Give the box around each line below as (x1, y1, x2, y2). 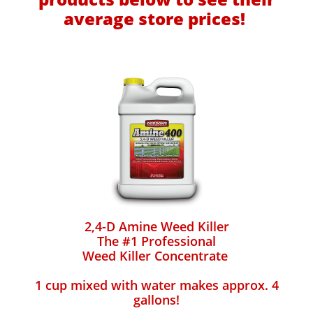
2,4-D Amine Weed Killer (84, 218, 229, 235)
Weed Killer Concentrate (82, 247, 231, 264)
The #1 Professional (97, 233, 216, 249)
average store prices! (64, 7, 249, 30)
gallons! (133, 291, 180, 308)
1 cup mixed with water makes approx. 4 (34, 277, 279, 293)
